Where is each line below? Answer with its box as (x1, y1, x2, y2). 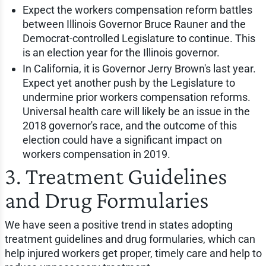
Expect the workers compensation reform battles (22, 3, 252, 16)
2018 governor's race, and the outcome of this (22, 119, 237, 132)
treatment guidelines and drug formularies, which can (4, 232, 255, 245)
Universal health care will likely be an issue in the (22, 104, 250, 118)
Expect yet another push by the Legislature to (22, 76, 235, 89)
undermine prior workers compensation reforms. (22, 90, 251, 103)
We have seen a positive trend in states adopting (4, 218, 233, 231)
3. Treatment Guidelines (4, 162, 227, 189)
